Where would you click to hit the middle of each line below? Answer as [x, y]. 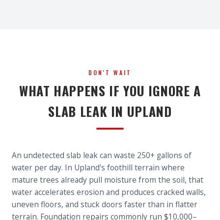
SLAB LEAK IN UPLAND [110, 111]
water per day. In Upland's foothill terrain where [98, 167]
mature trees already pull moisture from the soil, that [108, 180]
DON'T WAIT [110, 72]
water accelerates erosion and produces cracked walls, [109, 192]
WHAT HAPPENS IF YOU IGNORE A [110, 91]
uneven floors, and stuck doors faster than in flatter [105, 204]
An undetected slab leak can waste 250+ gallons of [102, 155]
